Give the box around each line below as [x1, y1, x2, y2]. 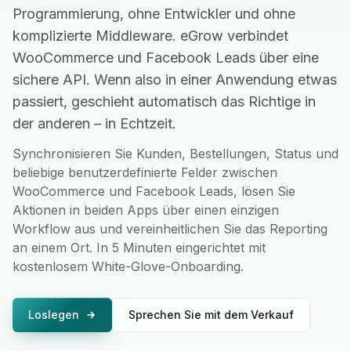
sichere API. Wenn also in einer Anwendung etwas [13, 71, 337, 88]
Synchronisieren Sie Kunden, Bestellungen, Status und [13, 146, 338, 161]
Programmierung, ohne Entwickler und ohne [13, 5, 295, 22]
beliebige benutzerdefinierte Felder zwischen [13, 165, 277, 180]
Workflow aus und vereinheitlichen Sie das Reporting [13, 221, 327, 237]
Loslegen [28, 308, 79, 321]
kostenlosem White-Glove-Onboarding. [13, 259, 244, 274]
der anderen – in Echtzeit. [13, 115, 176, 132]
